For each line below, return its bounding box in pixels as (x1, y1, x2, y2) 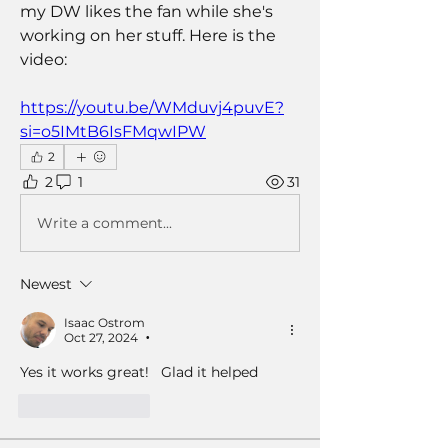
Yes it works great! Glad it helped (20, 363, 262, 382)
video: (20, 50, 67, 70)
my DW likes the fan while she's (20, 2, 273, 22)
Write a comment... (37, 213, 172, 232)
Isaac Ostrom (64, 315, 145, 331)
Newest (20, 275, 72, 294)
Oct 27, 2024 (64, 330, 138, 346)
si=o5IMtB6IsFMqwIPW (20, 122, 206, 142)
